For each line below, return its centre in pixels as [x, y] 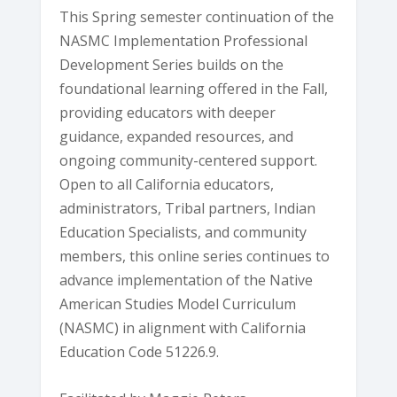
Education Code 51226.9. [140, 352]
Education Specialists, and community [183, 233]
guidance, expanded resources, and [177, 137]
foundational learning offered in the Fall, [194, 89]
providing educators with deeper [168, 113]
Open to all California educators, [167, 185]
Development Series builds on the [172, 65]
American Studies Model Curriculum [178, 304]
